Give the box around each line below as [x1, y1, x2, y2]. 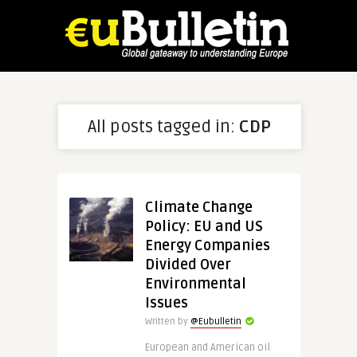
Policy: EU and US [144, 218, 263, 235]
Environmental [144, 275, 246, 292]
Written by [144, 316, 190, 328]
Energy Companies [144, 237, 270, 254]
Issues [144, 294, 188, 312]
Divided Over [144, 256, 231, 273]
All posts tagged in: [88, 116, 239, 137]
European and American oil [144, 341, 270, 354]
